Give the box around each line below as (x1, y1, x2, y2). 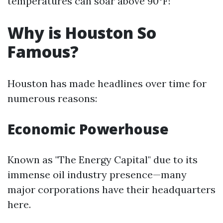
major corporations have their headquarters (7, 183, 216, 196)
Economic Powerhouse (7, 119, 169, 138)
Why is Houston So (7, 22, 156, 43)
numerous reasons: (7, 92, 97, 105)
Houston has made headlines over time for (7, 77, 207, 90)
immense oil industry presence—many (7, 168, 187, 181)
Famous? (7, 41, 79, 62)
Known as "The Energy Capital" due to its (7, 153, 198, 166)
